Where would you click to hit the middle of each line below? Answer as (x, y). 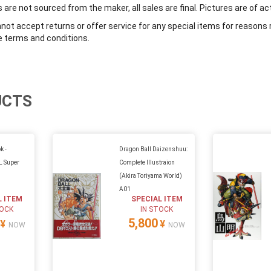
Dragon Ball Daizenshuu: (154, 149)
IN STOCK (157, 209)
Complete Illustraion (147, 162)
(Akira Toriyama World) (151, 175)
